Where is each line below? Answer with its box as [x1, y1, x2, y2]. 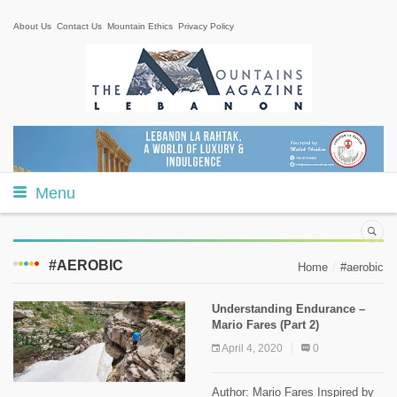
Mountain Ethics [107, 21, 173, 31]
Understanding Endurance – [212, 301, 365, 315]
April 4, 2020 [222, 341, 283, 354]
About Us [13, 21, 51, 31]
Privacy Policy [178, 21, 234, 31]
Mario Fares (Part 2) [212, 317, 319, 331]
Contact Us [57, 21, 102, 31]
